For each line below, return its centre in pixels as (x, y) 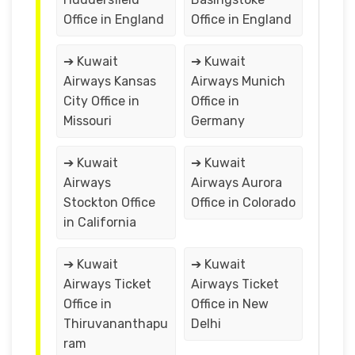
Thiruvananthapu (116, 323)
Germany (218, 120)
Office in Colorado (243, 202)
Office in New (229, 303)
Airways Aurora (236, 182)
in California (100, 222)
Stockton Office (109, 202)
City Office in (101, 101)
